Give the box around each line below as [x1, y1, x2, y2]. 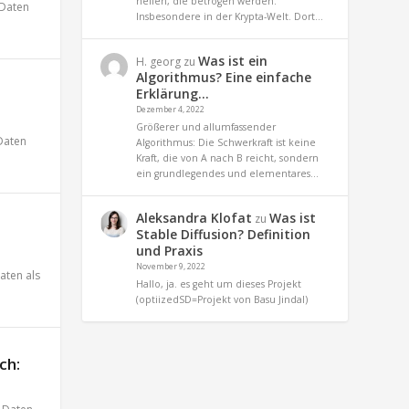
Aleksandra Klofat [136, 208, 253, 226]
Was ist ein [198, 51, 268, 69]
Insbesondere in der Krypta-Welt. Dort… [136, 9, 324, 23]
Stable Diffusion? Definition [136, 225, 311, 243]
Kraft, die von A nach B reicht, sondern [136, 151, 320, 164]
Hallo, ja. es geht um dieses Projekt [136, 277, 302, 290]
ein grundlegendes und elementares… [136, 166, 320, 180]
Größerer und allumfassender [136, 120, 277, 133]
